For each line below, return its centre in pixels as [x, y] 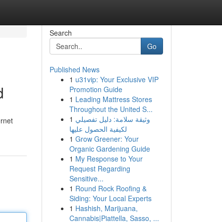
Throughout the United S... [111, 109]
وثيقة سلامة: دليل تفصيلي [112, 119]
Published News [74, 69]
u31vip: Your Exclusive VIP [117, 79]
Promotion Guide [96, 89]
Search [60, 33]
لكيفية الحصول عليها [98, 129]
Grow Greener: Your [107, 139]
